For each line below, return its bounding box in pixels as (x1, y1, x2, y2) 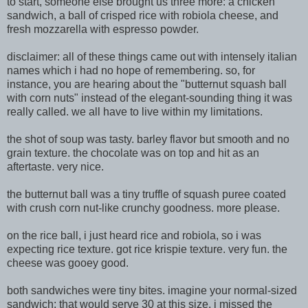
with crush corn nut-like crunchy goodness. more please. (7, 202, 280, 214)
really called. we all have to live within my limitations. (7, 106, 263, 118)
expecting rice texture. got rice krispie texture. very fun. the (7, 243, 287, 255)
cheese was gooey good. (7, 257, 129, 269)
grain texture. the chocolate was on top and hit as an (7, 147, 259, 159)
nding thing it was (207, 92, 292, 104)
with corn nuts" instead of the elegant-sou (7, 92, 207, 104)
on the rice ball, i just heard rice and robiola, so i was (7, 230, 261, 241)
